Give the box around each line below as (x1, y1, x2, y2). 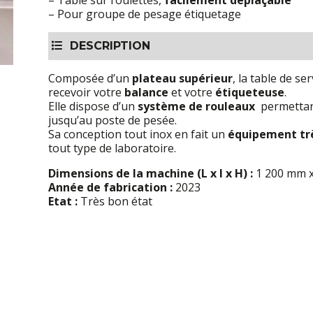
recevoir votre (48, 85, 124, 100)
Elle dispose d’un (48, 99, 138, 114)
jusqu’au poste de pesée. (48, 112, 177, 128)
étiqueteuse (215, 85, 284, 100)
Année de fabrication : (48, 180, 173, 195)
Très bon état (78, 194, 152, 209)
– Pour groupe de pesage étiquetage (48, 6, 241, 22)
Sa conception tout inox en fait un (48, 126, 228, 142)
